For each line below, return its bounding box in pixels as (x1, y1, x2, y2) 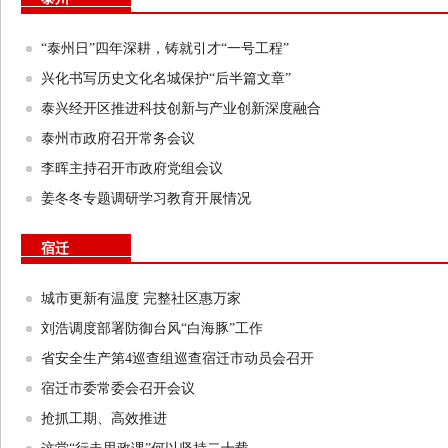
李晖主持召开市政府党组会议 (41, 161, 223, 176)
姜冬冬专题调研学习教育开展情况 (41, 191, 251, 206)
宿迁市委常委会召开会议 (41, 381, 195, 396)
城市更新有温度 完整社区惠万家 (41, 291, 241, 306)
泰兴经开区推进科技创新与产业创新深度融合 (41, 101, 321, 116)
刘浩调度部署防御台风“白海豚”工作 (41, 321, 263, 336)
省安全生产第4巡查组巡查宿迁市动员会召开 (41, 351, 314, 366)
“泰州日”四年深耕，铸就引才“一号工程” (41, 41, 289, 56)
